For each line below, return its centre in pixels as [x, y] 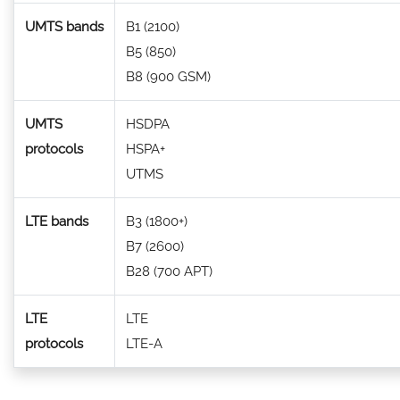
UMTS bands [64, 27]
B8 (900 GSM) [168, 77]
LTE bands [57, 221]
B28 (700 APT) [169, 271]
